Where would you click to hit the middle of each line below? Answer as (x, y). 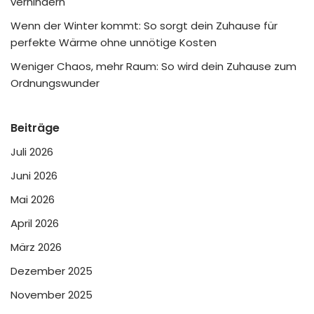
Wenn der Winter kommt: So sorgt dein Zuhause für (144, 26)
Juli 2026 (32, 152)
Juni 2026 (34, 176)
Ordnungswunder (55, 83)
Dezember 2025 (52, 271)
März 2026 (36, 247)
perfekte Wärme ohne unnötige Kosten (114, 43)
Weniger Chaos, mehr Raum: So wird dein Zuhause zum (153, 67)
